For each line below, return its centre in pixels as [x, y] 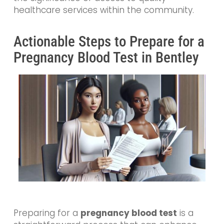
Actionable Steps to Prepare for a [109, 42]
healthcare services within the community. [103, 10]
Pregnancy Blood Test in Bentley [106, 58]
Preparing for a [47, 213]
